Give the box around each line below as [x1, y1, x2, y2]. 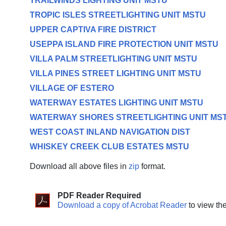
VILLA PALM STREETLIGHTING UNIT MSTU [29, 54, 197, 63]
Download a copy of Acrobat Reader [57, 201, 187, 209]
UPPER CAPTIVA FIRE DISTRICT [29, 25, 156, 34]
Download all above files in [29, 162, 129, 171]
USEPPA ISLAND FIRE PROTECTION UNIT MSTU [29, 40, 218, 48]
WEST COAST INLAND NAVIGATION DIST [29, 128, 190, 136]
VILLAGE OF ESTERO [29, 84, 114, 92]
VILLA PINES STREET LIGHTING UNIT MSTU [29, 69, 201, 78]
